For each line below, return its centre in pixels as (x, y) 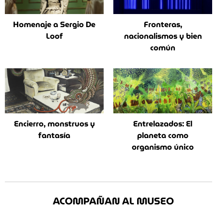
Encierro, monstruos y (54, 124)
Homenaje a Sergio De (54, 24)
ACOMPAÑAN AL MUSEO (113, 201)
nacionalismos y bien (163, 36)
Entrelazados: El (163, 124)
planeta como (163, 136)
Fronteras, (163, 24)
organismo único (163, 147)
